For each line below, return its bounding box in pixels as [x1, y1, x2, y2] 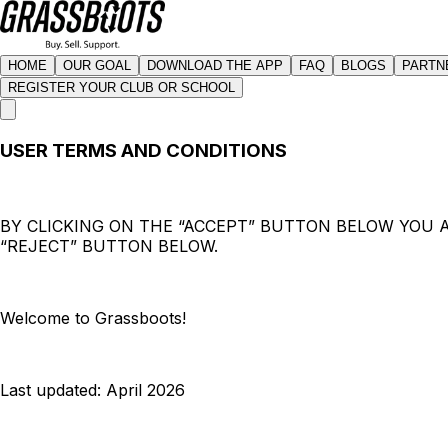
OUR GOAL [63, 58, 131, 73]
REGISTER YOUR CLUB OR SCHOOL [8, 80, 235, 95]
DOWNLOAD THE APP [147, 58, 283, 73]
